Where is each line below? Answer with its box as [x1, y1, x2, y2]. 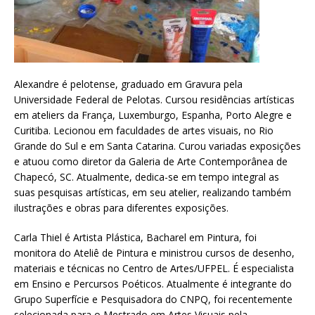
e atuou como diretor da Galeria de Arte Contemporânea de [14, 155, 288, 169]
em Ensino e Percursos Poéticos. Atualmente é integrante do [14, 277, 292, 291]
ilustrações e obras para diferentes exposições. [14, 201, 229, 215]
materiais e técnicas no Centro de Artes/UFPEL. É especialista [14, 262, 294, 276]
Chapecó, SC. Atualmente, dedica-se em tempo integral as [14, 170, 279, 184]
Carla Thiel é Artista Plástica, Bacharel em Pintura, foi [14, 231, 257, 245]
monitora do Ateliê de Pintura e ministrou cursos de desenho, [14, 246, 295, 260]
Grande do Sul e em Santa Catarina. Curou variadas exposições [14, 139, 301, 153]
